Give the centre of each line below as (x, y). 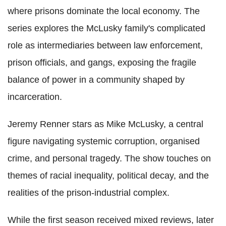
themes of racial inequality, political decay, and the (108, 175)
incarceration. (35, 97)
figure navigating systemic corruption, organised (104, 141)
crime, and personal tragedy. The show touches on (109, 158)
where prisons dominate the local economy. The (104, 11)
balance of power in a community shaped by (96, 79)
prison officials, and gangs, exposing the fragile (102, 62)
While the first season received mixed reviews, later (111, 220)
